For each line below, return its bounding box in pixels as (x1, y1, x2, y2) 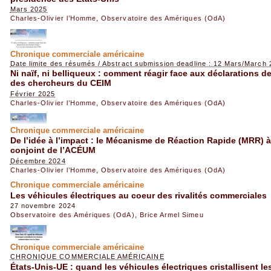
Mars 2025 (10, 5, 48, 13)
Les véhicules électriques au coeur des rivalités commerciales (10, 190, 267, 200)
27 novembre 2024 (10, 201, 76, 209)
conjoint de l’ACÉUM (10, 145, 96, 155)
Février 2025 (10, 90, 56, 97)
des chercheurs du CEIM (10, 78, 111, 88)
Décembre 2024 (10, 157, 66, 165)
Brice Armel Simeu (139, 211, 204, 218)
